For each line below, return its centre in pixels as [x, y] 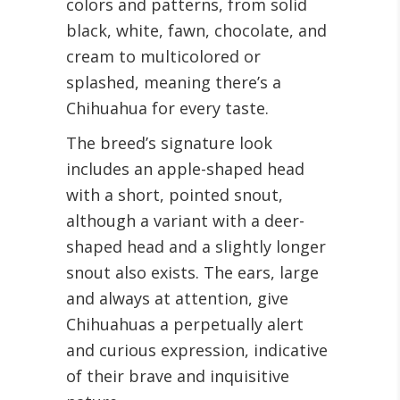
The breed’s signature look [169, 143]
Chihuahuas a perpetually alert [185, 324]
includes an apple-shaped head [185, 169]
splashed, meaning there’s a [174, 82]
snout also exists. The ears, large [192, 272]
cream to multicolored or [163, 56]
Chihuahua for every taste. [167, 108]
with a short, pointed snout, [175, 195]
